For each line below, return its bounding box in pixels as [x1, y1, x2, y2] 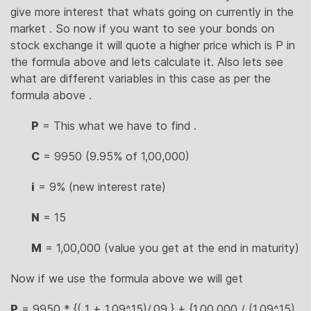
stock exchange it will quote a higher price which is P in [10, 37, 295, 52]
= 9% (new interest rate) [35, 179, 166, 194]
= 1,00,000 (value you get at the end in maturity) [42, 240, 299, 255]
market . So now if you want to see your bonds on [10, 21, 274, 35]
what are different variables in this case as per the [10, 71, 271, 85]
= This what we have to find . [39, 118, 196, 133]
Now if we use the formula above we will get [10, 271, 243, 285]
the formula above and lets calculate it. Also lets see [10, 54, 283, 69]
